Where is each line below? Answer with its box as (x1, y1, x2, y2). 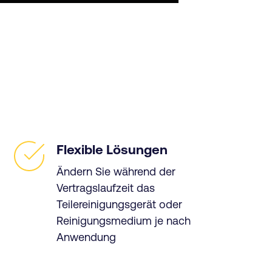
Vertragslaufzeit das (56, 181, 155, 194)
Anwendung (56, 230, 116, 243)
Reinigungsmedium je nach (56, 214, 191, 227)
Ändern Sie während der (56, 165, 175, 178)
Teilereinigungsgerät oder (56, 197, 182, 211)
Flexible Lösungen (56, 142, 168, 158)
